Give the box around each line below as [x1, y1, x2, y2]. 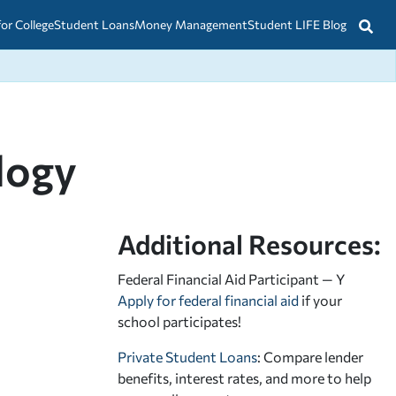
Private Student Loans [118, 347, 257, 365]
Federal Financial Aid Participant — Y [118, 270, 345, 287]
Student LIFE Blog [247, 17, 346, 32]
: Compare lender [257, 347, 363, 365]
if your [299, 291, 342, 308]
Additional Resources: [118, 226, 381, 260]
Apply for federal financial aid [118, 291, 299, 308]
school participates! [118, 312, 241, 330]
